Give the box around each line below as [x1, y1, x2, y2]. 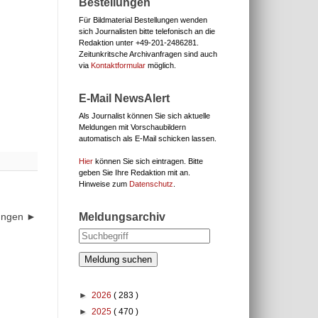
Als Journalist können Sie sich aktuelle [79, 111, 210, 120]
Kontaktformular [91, 61, 146, 70]
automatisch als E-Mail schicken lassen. [79, 134, 216, 143]
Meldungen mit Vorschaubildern [79, 123, 186, 131]
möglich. [146, 61, 176, 70]
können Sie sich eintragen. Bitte [93, 157, 203, 165]
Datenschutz [129, 180, 173, 188]
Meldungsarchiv [79, 211, 165, 223]
